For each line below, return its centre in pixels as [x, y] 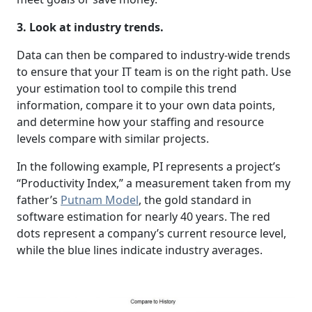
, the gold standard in [195, 200]
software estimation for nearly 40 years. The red [143, 216]
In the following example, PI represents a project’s [149, 166]
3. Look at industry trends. [90, 27]
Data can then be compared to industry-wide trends [154, 55]
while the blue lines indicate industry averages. [140, 250]
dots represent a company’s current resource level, [151, 233]
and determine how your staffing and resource [140, 122]
